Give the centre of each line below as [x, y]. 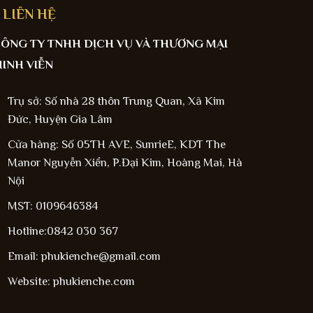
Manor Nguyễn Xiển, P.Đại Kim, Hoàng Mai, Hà [125, 162]
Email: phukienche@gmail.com [84, 256]
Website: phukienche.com [71, 281]
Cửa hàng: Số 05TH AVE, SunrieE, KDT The [116, 144]
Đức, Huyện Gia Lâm [60, 119]
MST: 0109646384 [53, 205]
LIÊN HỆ [29, 14]
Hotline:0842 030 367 [63, 231]
